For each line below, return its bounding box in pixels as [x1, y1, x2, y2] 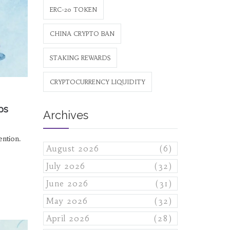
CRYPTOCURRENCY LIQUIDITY [49, 78, 145, 86]
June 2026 [46, 179, 88, 188]
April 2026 [46, 214, 90, 223]
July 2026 [46, 161, 85, 171]
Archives [43, 108, 88, 122]
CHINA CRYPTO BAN [49, 30, 114, 37]
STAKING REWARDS [49, 54, 110, 62]
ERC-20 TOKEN [49, 6, 97, 13]
